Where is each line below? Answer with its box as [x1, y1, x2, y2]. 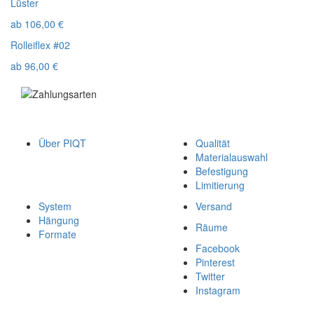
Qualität [196, 136, 230, 150]
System [39, 199, 71, 213]
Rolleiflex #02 [11, 38, 70, 52]
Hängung [39, 213, 79, 227]
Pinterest [196, 255, 235, 269]
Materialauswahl [196, 150, 268, 164]
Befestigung [196, 164, 248, 178]
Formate [39, 227, 76, 241]
